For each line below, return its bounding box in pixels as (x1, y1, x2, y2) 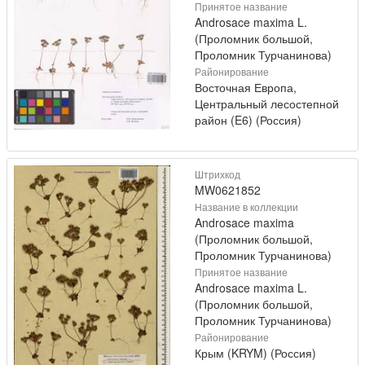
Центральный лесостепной (195, 95, 339, 112)
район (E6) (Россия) (195, 111, 301, 128)
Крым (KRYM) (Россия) (195, 344, 316, 361)
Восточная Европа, (195, 78, 297, 95)
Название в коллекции (195, 199, 298, 213)
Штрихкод (195, 166, 240, 181)
